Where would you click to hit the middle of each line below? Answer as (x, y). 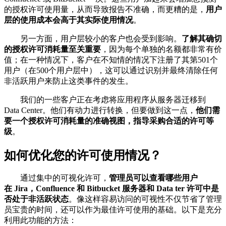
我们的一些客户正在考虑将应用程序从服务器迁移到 (105, 99)
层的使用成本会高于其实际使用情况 (69, 20)
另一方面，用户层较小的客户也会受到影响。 (93, 38)
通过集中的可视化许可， (56, 178)
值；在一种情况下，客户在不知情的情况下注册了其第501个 (111, 60)
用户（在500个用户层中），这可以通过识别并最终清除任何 (111, 70)
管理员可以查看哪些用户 (153, 178)
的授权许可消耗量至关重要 (52, 49)
